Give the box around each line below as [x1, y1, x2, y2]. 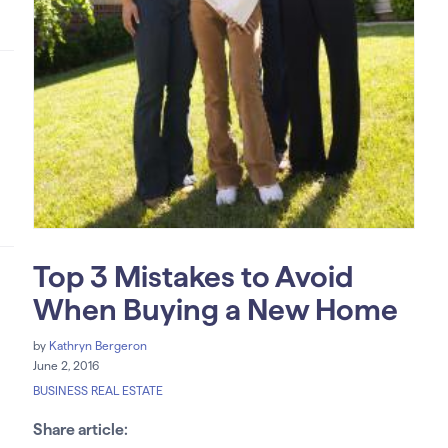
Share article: [32, 421, 128, 439]
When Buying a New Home [32, 293, 398, 327]
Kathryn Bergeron [48, 339, 147, 353]
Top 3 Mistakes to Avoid [32, 260, 353, 294]
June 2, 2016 [32, 359, 99, 373]
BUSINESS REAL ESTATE [32, 384, 163, 398]
